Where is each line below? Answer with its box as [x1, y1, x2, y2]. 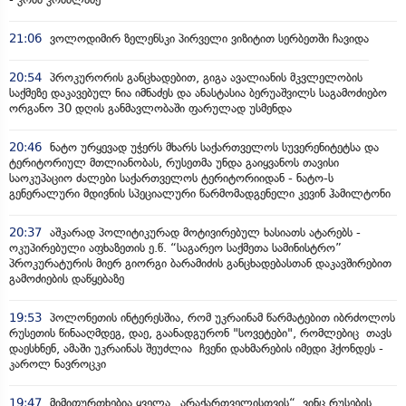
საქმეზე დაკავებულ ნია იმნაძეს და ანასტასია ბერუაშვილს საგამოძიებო [9, 86, 387, 100]
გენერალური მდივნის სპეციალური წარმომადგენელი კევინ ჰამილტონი [9, 187, 391, 200]
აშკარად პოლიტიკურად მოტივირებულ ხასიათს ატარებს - [46, 226, 361, 239]
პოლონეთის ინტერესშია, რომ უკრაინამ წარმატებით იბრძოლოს [46, 311, 395, 324]
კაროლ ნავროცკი [9, 357, 106, 371]
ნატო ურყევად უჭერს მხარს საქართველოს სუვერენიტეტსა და [46, 140, 379, 154]
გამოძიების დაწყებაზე [9, 272, 124, 285]
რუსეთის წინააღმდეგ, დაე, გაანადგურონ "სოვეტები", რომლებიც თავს [9, 326, 391, 340]
